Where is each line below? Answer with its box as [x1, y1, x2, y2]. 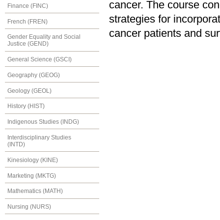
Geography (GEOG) [7, 71, 60, 79]
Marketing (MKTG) [7, 172, 56, 179]
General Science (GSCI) [7, 56, 72, 63]
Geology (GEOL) [7, 87, 52, 94]
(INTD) [7, 141, 25, 148]
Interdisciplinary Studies [7, 134, 71, 141]
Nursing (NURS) [7, 203, 51, 211]
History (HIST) [7, 103, 45, 110]
